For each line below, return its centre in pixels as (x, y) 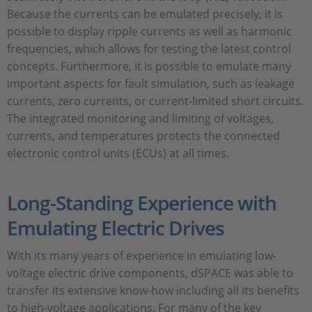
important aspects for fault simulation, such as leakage (151, 84)
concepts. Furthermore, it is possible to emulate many (149, 67)
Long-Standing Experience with (142, 203)
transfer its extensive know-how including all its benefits (153, 291)
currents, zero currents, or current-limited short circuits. (155, 101)
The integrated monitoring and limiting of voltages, (140, 119)
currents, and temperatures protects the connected (143, 136)
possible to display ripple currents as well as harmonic (149, 32)
